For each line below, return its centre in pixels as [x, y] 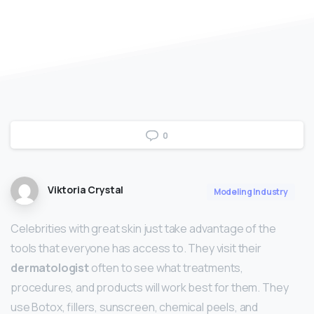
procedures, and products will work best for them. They [150, 288]
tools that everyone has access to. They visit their [136, 248]
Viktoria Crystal [86, 190]
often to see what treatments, [166, 268]
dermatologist [50, 268]
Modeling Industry [251, 192]
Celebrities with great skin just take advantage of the [143, 229]
